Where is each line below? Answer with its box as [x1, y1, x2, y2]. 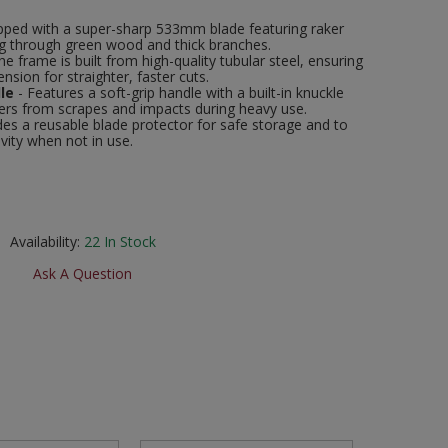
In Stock [103, 232, 156, 252]
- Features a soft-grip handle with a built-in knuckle [14, 83, 344, 103]
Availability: [9, 232, 80, 252]
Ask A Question [33, 264, 132, 284]
